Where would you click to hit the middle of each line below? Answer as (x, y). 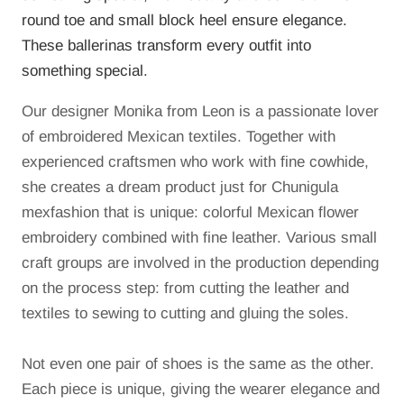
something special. (85, 71)
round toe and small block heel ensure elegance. (184, 21)
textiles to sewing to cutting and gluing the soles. (185, 314)
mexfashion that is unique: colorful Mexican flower (190, 213)
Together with (291, 137)
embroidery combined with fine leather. (151, 238)
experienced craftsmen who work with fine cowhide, (195, 162)
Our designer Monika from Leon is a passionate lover (200, 112)
